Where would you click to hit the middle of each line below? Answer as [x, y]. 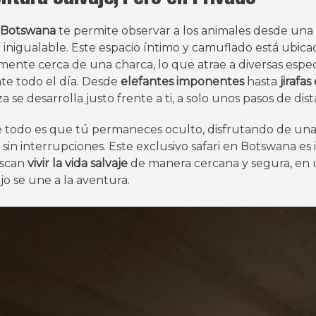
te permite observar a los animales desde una [184, 30]
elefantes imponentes [182, 81]
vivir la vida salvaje [78, 163]
